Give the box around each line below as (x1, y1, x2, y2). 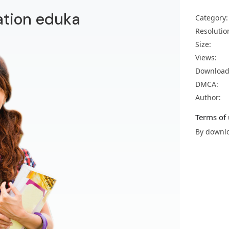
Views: (195, 53, 217, 62)
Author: (195, 93, 221, 102)
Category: (195, 13, 228, 22)
